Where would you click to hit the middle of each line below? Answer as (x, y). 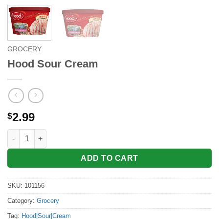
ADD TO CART (109, 158)
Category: (22, 200)
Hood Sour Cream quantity (51, 134)
